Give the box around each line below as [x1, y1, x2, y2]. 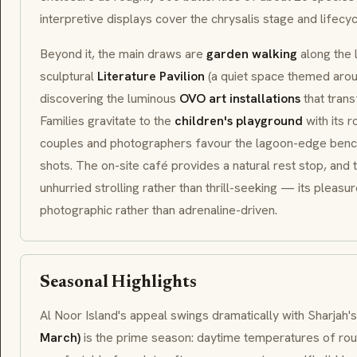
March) [40, 329, 80, 346]
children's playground [175, 112, 303, 129]
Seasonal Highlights [40, 274, 197, 292]
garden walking [206, 45, 297, 62]
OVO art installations [179, 90, 300, 107]
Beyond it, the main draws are [40, 45, 206, 62]
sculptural [40, 68, 97, 84]
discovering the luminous [40, 90, 179, 107]
